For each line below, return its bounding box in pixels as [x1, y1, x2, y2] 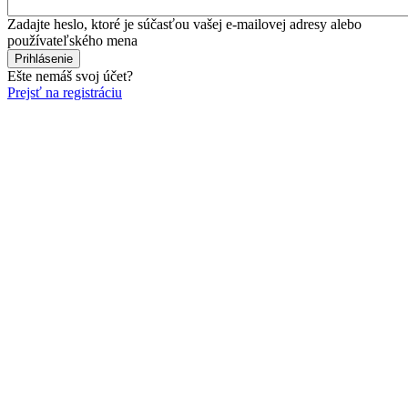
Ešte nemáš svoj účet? [7, 67, 133, 84]
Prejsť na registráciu [7, 84, 122, 100]
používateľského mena [7, 32, 138, 48]
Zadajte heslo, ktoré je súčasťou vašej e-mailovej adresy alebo [7, 15, 362, 32]
